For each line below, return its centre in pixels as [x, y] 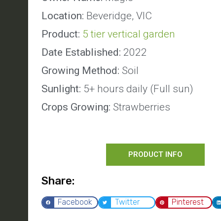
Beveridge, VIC [119, 16]
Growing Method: [82, 71]
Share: [58, 181]
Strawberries [140, 107]
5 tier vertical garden [129, 34]
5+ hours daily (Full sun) [137, 89]
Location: [64, 16]
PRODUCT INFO [155, 154]
